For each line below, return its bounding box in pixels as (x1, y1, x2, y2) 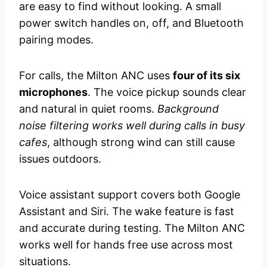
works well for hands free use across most (19, 238, 233, 252)
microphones (19, 86, 88, 99)
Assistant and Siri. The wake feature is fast (19, 205, 234, 218)
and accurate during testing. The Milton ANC (19, 222, 245, 235)
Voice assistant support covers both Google (19, 188, 240, 201)
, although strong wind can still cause (47, 136, 235, 149)
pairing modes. (19, 33, 94, 46)
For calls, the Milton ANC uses (19, 69, 173, 82)
